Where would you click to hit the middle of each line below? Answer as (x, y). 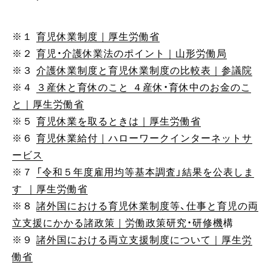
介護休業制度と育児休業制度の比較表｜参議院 (144, 71)
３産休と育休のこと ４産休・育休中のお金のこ (144, 88)
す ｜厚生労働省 (50, 189)
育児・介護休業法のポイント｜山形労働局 (132, 54)
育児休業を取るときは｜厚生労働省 (119, 122)
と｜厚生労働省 (48, 105)
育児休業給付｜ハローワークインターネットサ (144, 139)
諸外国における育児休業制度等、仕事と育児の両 (147, 206)
